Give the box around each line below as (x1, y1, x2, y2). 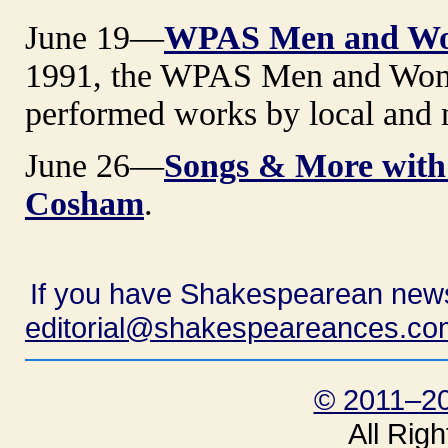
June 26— (25, 146, 164, 184)
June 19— (25, 18, 164, 56)
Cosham (25, 184, 144, 222)
